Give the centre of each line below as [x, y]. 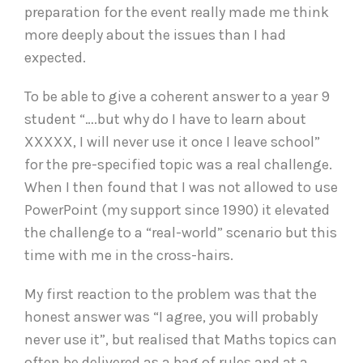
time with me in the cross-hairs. [129, 255]
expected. [55, 57]
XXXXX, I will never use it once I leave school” [172, 141]
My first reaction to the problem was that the [171, 294]
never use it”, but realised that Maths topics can [181, 339]
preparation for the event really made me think [177, 12]
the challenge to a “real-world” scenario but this [181, 232]
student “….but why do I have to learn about [165, 119]
